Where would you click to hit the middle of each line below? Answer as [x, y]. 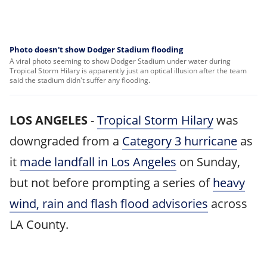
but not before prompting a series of [111, 183]
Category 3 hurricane [180, 141]
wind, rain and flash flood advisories [109, 204]
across [228, 204]
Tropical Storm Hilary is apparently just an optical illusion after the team [128, 71]
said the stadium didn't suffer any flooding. [80, 80]
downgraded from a [66, 141]
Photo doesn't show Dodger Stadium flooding [96, 49]
